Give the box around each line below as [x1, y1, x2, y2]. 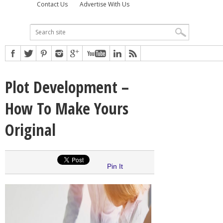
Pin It [107, 162, 123, 170]
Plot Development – [5, 76, 129, 98]
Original [5, 118, 56, 140]
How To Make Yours [5, 97, 128, 119]
